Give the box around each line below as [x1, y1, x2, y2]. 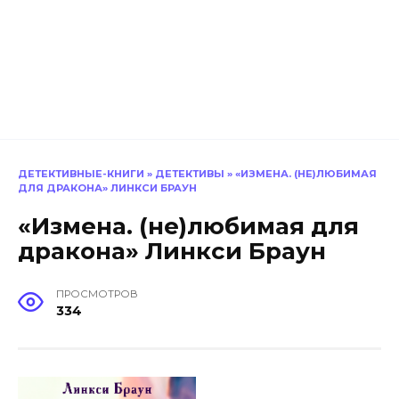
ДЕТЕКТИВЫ [155, 167, 224, 180]
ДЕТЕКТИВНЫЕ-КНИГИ [18, 167, 144, 180]
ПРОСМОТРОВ [56, 287, 139, 300]
